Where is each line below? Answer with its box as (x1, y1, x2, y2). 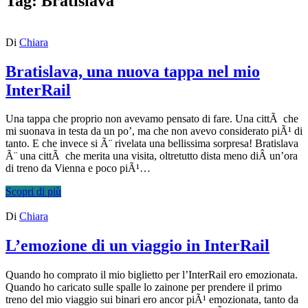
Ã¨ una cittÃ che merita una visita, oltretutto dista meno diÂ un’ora (5, 150, 298, 162)
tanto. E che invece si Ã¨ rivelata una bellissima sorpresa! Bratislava (5, 137, 298, 150)
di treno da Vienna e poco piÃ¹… (5, 162, 151, 175)
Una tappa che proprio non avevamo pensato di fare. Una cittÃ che (5, 113, 298, 125)
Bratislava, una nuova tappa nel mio (5, 62, 260, 80)
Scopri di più (5, 186, 61, 198)
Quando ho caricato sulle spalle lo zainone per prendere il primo (5, 281, 282, 294)
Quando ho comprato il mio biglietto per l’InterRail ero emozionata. (5, 269, 298, 281)
